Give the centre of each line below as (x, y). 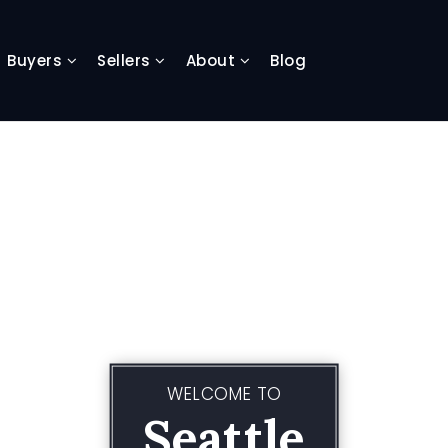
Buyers (37, 60)
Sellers (126, 60)
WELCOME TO (224, 393)
